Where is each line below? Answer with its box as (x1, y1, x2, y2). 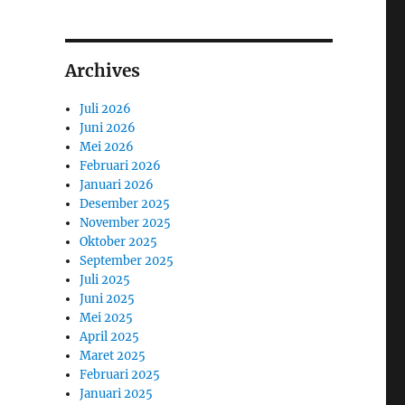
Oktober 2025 (80, 233, 158, 250)
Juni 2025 (80, 290, 136, 306)
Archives (64, 59, 140, 81)
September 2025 (80, 252, 174, 268)
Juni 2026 (80, 119, 137, 136)
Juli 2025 (80, 271, 131, 287)
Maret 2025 (80, 347, 146, 363)
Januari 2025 (80, 385, 154, 401)
